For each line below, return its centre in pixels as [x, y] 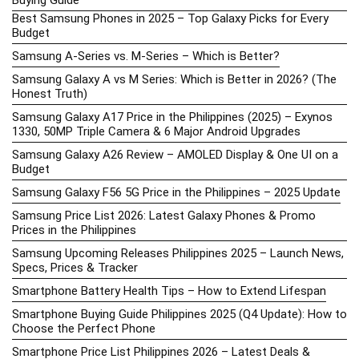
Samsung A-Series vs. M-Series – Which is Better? [146, 56]
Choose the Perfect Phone [84, 328]
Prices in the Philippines [74, 230]
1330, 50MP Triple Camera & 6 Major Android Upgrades [156, 131]
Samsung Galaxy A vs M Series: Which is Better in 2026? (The [174, 79]
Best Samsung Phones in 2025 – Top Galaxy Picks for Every [170, 18]
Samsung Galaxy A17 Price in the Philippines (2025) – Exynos [172, 117]
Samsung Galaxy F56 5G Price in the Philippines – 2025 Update [176, 192]
